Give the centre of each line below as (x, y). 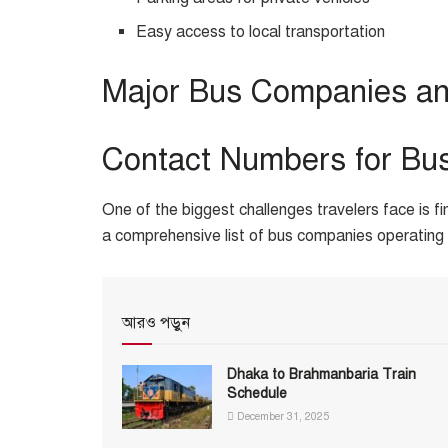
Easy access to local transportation (261, 32)
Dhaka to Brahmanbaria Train (321, 374)
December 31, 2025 (281, 416)
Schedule (257, 393)
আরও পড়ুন (156, 322)
